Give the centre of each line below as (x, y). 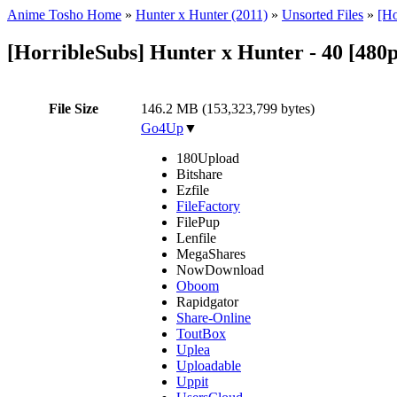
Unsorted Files (323, 15)
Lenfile (196, 237)
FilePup (198, 222)
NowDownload (220, 269)
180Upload (208, 158)
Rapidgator (207, 301)
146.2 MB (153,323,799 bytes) (228, 108)
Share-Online (214, 317)
